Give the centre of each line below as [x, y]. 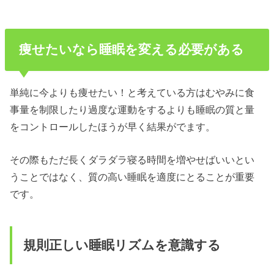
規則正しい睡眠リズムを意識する [122, 245]
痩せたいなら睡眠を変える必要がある [131, 50]
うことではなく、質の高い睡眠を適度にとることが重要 [132, 176]
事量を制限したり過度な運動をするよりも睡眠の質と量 [132, 109]
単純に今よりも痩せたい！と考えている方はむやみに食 [132, 92]
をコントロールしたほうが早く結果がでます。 [113, 126]
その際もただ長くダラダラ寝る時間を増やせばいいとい [132, 159]
